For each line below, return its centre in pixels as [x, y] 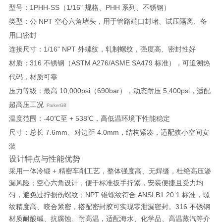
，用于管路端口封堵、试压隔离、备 [151, 21]
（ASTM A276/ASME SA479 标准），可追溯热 [137, 63]
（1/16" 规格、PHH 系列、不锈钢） [115, 7]
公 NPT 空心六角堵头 [63, 21]
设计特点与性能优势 [44, 159]
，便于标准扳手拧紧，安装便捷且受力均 [140, 183]
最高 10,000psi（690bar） [85, 90]
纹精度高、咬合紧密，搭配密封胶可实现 [71, 206]
